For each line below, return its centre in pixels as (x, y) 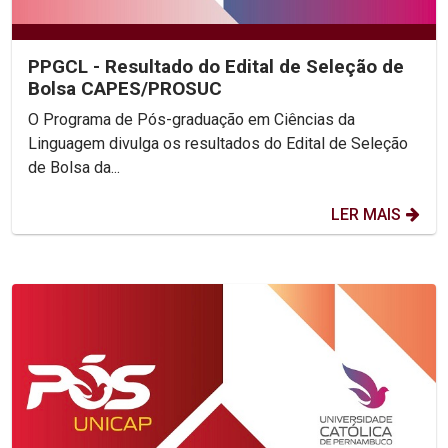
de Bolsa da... (74, 168)
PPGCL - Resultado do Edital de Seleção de (216, 67)
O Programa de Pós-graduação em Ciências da (191, 120)
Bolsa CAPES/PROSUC (125, 89)
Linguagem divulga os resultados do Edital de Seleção (218, 144)
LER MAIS (366, 215)
